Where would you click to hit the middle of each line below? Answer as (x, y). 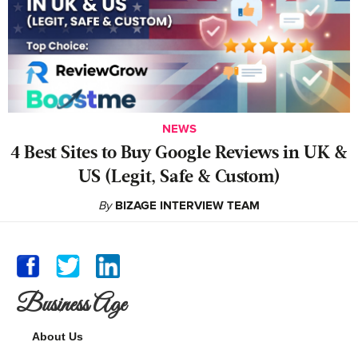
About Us (58, 336)
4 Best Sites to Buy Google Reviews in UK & (179, 153)
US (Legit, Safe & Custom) (179, 177)
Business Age (71, 305)
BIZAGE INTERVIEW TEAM (187, 205)
